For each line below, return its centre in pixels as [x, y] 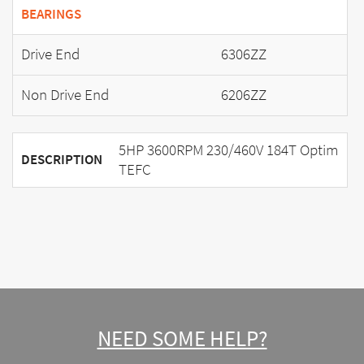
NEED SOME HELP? [182, 339]
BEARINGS [51, 15]
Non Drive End [65, 95]
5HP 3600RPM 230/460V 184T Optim [228, 150]
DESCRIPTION [62, 160]
